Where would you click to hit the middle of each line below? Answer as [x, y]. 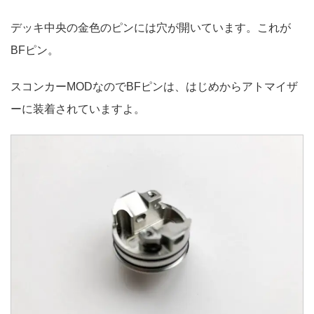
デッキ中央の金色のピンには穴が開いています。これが [151, 27]
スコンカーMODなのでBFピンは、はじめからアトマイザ [154, 86]
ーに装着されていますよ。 [78, 109]
